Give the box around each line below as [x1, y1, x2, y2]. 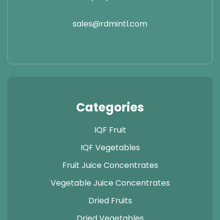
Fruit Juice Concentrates [62, 160, 158, 171]
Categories [76, 99, 144, 115]
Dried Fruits [88, 195, 132, 206]
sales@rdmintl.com [73, 18, 147, 29]
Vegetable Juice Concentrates [50, 177, 170, 189]
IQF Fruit [94, 124, 126, 136]
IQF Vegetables [80, 142, 140, 153]
